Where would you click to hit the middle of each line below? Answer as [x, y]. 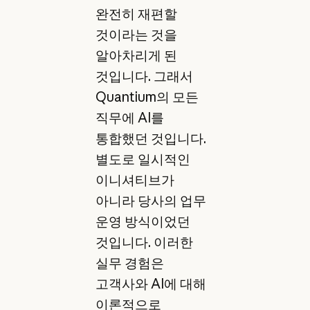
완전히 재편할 [136, 14]
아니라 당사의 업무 [151, 201]
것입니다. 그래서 [144, 76]
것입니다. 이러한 [144, 243]
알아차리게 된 [136, 56]
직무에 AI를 [129, 118]
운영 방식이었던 [143, 222]
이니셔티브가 [135, 180]
